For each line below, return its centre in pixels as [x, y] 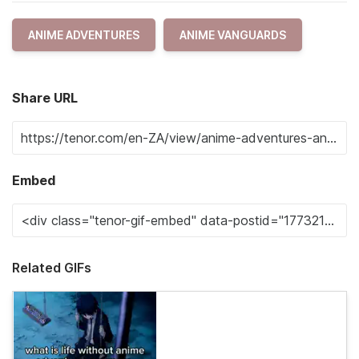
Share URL [45, 98]
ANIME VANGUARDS [233, 35]
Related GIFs [52, 268]
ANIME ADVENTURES [84, 35]
